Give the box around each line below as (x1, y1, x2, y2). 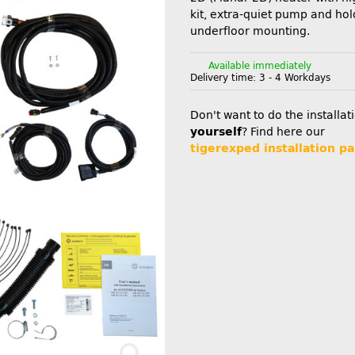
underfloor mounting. (190, 24, 310, 38)
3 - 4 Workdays (259, 71, 330, 83)
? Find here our (242, 124, 325, 139)
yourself (190, 124, 242, 139)
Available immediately (208, 59, 311, 71)
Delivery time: (190, 71, 259, 83)
